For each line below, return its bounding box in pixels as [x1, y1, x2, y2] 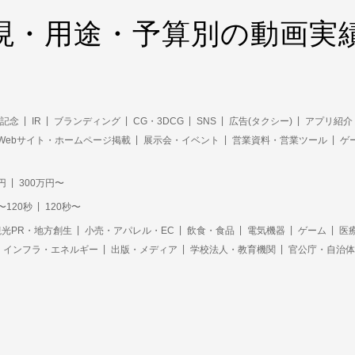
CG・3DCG [133, 115, 184, 127]
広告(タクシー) [229, 115, 292, 127]
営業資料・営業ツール [232, 134, 327, 146]
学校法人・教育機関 [190, 243, 276, 255]
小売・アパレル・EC [85, 224, 174, 236]
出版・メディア [111, 243, 177, 255]
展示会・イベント [143, 134, 219, 146]
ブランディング [54, 115, 120, 127]
